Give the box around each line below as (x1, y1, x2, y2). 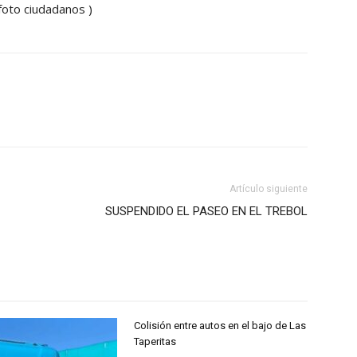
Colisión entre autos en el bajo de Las (134, 320, 306, 331)
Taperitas (134, 335, 176, 347)
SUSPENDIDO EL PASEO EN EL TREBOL (105, 204, 308, 218)
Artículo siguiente (229, 183, 308, 194)
